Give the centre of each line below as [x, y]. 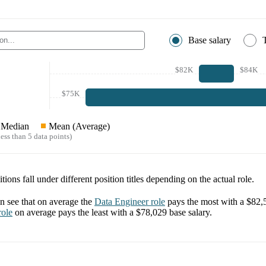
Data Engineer [121, 201]
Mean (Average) [79, 126]
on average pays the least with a [75, 212]
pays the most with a [207, 201]
